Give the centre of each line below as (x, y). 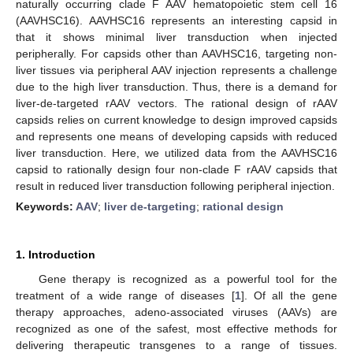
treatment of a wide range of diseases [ (125, 295)
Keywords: (46, 206)
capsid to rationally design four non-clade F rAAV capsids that (176, 169)
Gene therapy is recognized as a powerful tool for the (188, 279)
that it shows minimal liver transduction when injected (176, 37)
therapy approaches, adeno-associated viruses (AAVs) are (176, 312)
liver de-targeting (150, 206)
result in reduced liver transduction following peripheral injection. (175, 186)
